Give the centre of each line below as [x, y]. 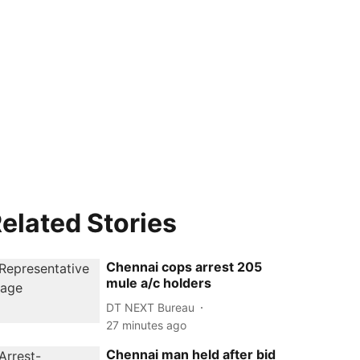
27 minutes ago [147, 325]
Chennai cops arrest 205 [184, 267]
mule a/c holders [159, 283]
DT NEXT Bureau [151, 307]
